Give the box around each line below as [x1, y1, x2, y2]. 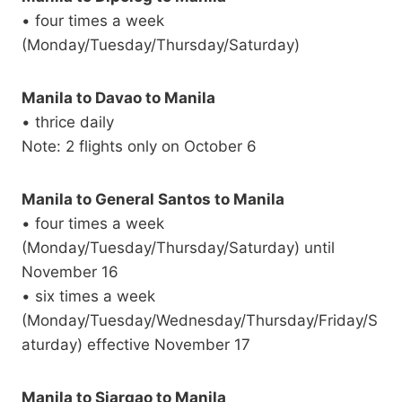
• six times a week [22, 287, 155, 306]
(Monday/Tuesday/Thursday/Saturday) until [22, 239, 335, 258]
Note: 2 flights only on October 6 [22, 137, 257, 156]
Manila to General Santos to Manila [22, 190, 284, 209]
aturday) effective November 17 [22, 336, 250, 354]
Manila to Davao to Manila [22, 89, 215, 108]
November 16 [22, 263, 118, 282]
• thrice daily [22, 113, 114, 132]
